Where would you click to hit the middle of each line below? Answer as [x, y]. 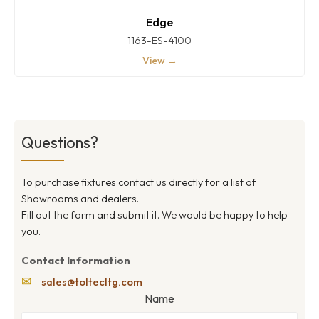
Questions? [60, 143]
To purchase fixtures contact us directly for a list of [139, 182]
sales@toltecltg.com [92, 282]
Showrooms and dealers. [80, 199]
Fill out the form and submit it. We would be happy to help [155, 215]
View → [159, 61]
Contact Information [76, 261]
